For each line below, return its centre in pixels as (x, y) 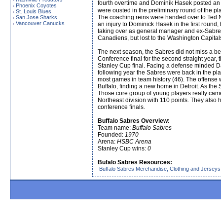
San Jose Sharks (37, 17)
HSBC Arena (134, 142)
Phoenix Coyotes (36, 5)
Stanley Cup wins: (123, 148)
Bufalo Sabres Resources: (135, 162)
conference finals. (121, 107)
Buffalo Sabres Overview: (134, 121)
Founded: (111, 135)
